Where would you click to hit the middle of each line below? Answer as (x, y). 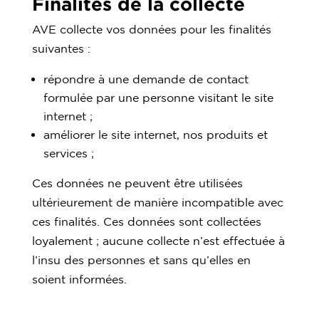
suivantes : (61, 48)
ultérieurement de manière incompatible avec (157, 202)
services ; (68, 153)
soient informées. (79, 279)
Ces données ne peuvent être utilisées (137, 183)
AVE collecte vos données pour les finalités (151, 29)
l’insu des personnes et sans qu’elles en (141, 260)
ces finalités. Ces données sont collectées (146, 221)
